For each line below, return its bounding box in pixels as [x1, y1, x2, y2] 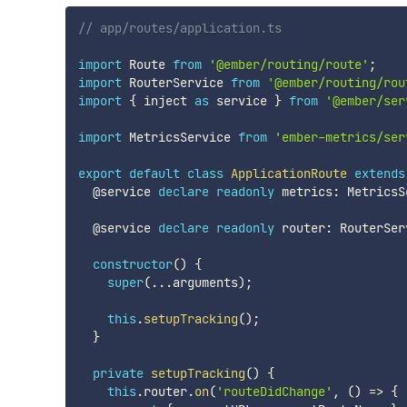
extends [353, 165, 405, 183]
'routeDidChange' [215, 383, 333, 401]
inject [135, 93, 194, 110]
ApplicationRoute [230, 165, 347, 183]
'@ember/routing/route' [208, 56, 369, 74]
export [77, 165, 122, 183]
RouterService [121, 74, 231, 92]
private [92, 365, 144, 382]
